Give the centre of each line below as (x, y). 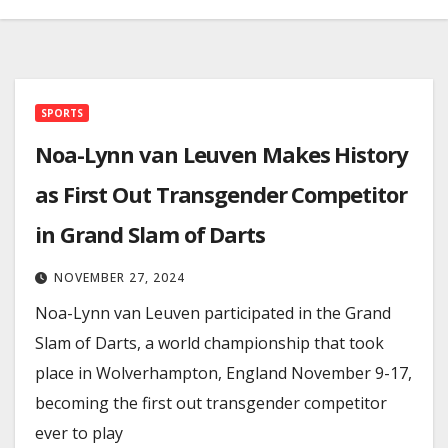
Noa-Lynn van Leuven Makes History (221, 154)
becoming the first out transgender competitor (211, 403)
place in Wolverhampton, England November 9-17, (223, 373)
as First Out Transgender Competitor (221, 194)
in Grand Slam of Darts (150, 234)
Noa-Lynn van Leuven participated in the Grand (213, 313)
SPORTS (62, 113)
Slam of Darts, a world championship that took (209, 343)
